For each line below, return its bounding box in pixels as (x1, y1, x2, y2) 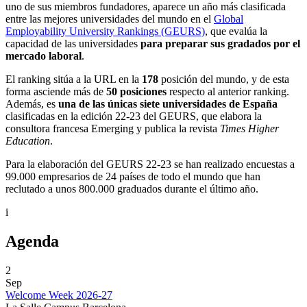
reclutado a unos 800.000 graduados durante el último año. (5, 182, 258, 195)
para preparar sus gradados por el (140, 37, 300, 49)
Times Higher (220, 122, 279, 134)
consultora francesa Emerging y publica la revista (5, 122, 220, 134)
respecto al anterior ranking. (167, 85, 289, 97)
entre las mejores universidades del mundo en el (5, 12, 214, 25)
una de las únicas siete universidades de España (56, 97, 278, 110)
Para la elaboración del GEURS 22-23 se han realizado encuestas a (5, 158, 295, 170)
